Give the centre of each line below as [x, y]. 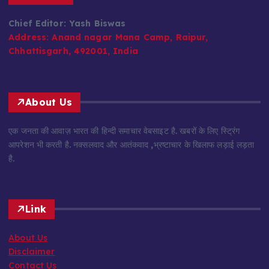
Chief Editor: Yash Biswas [67, 24]
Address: [29, 38]
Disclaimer [32, 251]
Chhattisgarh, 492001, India [73, 51]
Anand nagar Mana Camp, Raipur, [128, 38]
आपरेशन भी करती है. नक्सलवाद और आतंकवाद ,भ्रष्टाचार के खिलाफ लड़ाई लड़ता [131, 144]
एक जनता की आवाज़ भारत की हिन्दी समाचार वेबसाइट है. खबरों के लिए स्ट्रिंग [124, 131]
